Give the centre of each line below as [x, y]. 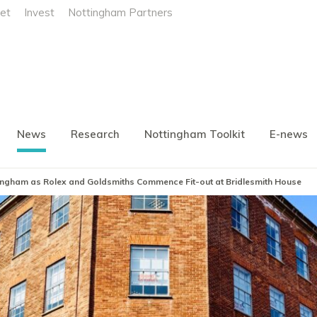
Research [95, 134]
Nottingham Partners [120, 12]
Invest [39, 12]
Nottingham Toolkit [195, 134]
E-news [289, 134]
